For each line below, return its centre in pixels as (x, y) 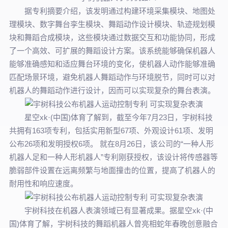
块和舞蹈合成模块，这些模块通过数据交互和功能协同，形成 (112, 38)
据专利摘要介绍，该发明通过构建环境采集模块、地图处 (120, 11)
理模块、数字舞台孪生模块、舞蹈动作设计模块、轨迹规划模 (112, 24)
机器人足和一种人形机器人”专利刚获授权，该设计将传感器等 (113, 157)
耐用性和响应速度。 (43, 184)
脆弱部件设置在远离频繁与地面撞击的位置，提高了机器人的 (112, 170)
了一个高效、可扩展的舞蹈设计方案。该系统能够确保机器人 (112, 51)
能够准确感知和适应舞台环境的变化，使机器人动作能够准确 (112, 64)
